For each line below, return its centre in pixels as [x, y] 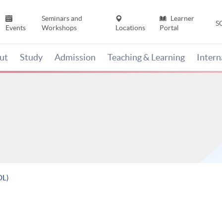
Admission [75, 57]
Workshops [59, 28]
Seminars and [62, 19]
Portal [169, 28]
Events [16, 28]
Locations [131, 28]
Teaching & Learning [146, 57]
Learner [181, 19]
